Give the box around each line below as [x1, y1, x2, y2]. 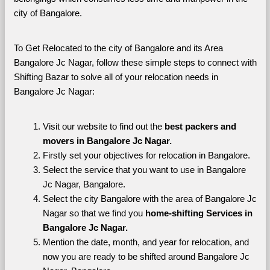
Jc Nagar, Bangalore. [42, 180, 125, 189]
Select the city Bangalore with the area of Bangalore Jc [42, 194, 257, 204]
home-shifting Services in [145, 209, 253, 218]
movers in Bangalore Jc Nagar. [42, 136, 172, 146]
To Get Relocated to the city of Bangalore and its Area [13, 43, 223, 53]
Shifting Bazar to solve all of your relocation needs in [13, 72, 218, 82]
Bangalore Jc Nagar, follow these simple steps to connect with [13, 58, 257, 67]
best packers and [164, 122, 236, 131]
